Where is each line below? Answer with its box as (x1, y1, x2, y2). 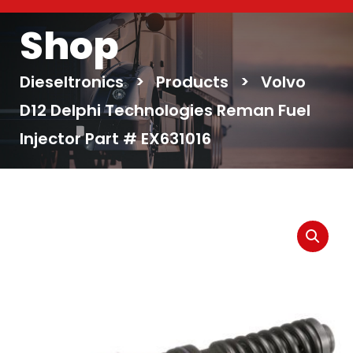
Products (156, 71, 229, 93)
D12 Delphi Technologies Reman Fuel (20, 99, 310, 121)
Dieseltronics (20, 71, 124, 93)
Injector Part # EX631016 (20, 128, 211, 150)
